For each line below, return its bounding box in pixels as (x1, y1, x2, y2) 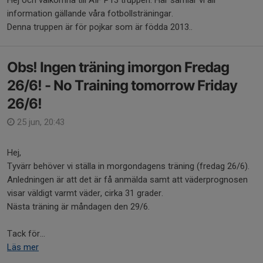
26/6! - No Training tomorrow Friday (7, 77, 237, 94)
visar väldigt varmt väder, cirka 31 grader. (7, 188, 163, 198)
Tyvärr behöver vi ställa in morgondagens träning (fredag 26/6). (7, 161, 249, 171)
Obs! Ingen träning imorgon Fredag (7, 59, 229, 76)
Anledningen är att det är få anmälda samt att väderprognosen (7, 174, 248, 185)
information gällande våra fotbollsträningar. (7, 8, 173, 19)
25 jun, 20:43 (15, 117, 65, 127)
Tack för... (7, 228, 45, 239)
